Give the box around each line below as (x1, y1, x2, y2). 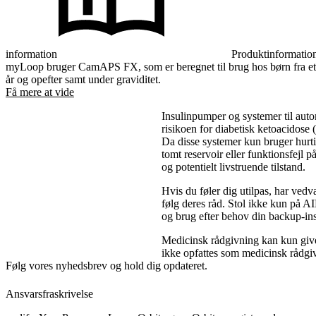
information (6, 47, 57, 60)
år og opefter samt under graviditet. (6, 73, 161, 85)
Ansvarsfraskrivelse (6, 287, 93, 300)
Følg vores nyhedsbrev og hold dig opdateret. (6, 259, 207, 272)
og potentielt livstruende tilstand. (162, 160, 306, 173)
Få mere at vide (6, 85, 74, 98)
